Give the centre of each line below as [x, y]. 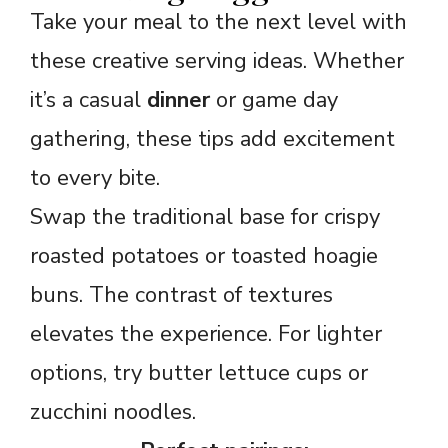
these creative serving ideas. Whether [217, 61]
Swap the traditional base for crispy [205, 217]
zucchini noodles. [113, 412]
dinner [178, 100]
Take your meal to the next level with [218, 22]
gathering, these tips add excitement [212, 139]
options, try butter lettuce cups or [199, 373]
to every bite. [95, 178]
